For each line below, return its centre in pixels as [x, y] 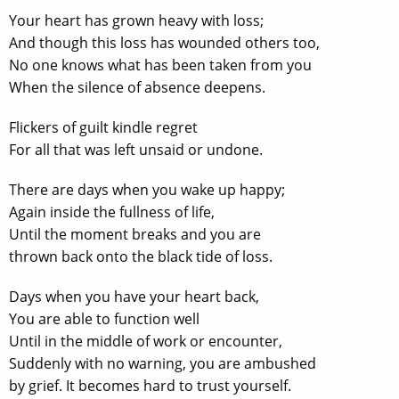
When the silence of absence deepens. [137, 87]
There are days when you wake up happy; [147, 190]
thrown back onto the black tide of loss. [141, 256]
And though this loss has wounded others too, [164, 43]
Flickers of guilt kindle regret [103, 127]
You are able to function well [104, 319]
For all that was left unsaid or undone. [136, 150]
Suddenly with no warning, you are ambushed [163, 363]
